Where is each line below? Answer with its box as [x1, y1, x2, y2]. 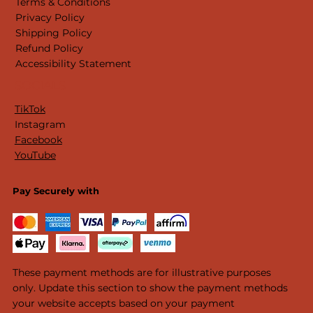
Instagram [14, 118, 66, 131]
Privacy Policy [15, 10, 85, 24]
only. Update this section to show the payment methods [13, 282, 289, 295]
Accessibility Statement [15, 57, 132, 70]
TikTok [14, 103, 45, 116]
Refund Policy [15, 41, 84, 54]
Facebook [14, 133, 62, 147]
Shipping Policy [15, 26, 93, 39]
